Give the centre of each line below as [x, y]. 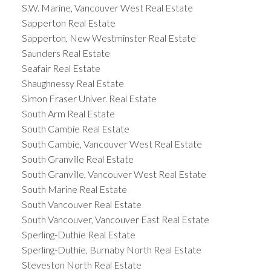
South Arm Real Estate [68, 114]
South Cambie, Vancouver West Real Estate [112, 144]
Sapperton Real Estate [68, 23]
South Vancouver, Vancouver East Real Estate [115, 220]
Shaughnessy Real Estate [73, 83]
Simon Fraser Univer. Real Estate [89, 99]
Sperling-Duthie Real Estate [78, 235]
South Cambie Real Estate [75, 129]
